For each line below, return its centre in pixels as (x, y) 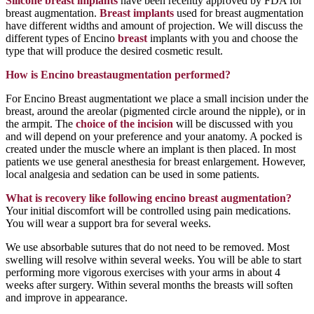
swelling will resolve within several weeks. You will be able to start (153, 260)
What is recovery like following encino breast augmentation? (149, 198)
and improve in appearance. (67, 298)
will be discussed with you (233, 124)
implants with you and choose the (223, 38)
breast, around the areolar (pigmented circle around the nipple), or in (156, 111)
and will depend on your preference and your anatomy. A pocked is (154, 136)
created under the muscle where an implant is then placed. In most (151, 149)
